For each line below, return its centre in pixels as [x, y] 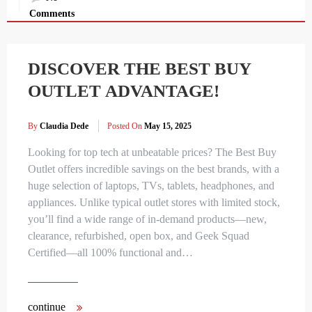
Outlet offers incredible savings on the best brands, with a [154, 169]
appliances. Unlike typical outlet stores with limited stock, [154, 202]
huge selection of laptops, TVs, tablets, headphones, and [151, 185]
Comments [52, 14]
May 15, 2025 [167, 126]
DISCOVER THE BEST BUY [140, 69]
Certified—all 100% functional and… [110, 252]
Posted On [125, 126]
